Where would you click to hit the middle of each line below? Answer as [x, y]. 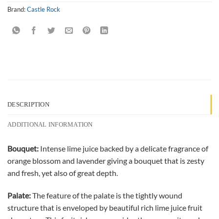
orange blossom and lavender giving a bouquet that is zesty [106, 160]
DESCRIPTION [28, 104]
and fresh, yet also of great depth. [63, 173]
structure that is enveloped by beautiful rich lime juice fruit [105, 207]
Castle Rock [44, 9]
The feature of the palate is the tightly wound [107, 195]
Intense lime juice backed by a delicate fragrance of [123, 148]
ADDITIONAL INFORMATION [50, 124]
